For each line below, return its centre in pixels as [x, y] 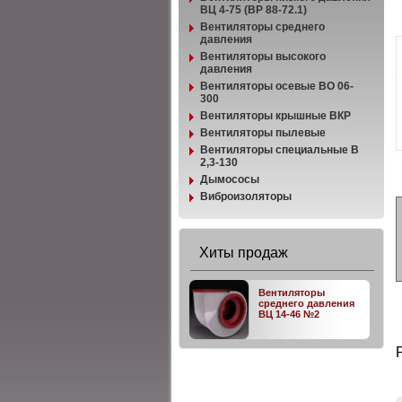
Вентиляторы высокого [263, 57]
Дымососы [230, 179]
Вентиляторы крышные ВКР [275, 116]
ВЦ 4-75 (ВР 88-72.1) [253, 10]
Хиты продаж [244, 253]
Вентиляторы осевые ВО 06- [277, 86]
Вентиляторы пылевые [263, 133]
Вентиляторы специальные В [280, 150]
